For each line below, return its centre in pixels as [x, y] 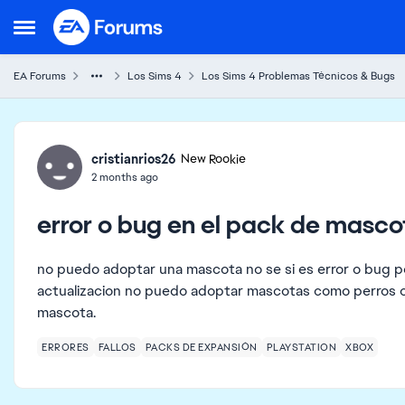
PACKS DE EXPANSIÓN [201, 347]
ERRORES [66, 347]
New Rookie [213, 159]
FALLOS [117, 347]
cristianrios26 [134, 159]
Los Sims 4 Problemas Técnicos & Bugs [298, 76]
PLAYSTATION [301, 347]
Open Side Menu [67, 32]
